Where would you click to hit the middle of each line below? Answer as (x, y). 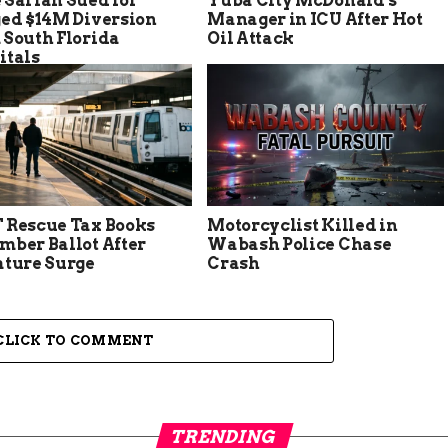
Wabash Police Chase (299, 245)
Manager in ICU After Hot (315, 20)
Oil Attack (251, 39)
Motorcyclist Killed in (302, 226)
